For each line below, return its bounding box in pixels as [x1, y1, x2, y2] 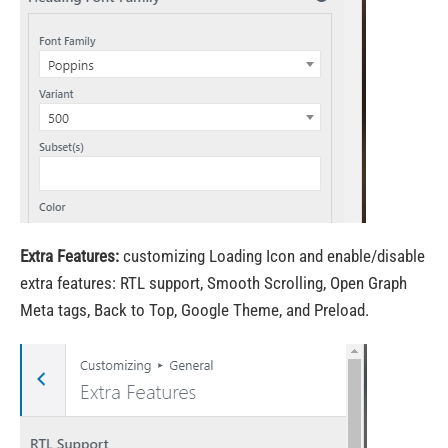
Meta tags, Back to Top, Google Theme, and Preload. [20, 300, 369, 320]
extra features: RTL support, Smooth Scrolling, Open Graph [20, 273, 407, 293]
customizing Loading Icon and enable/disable [119, 246, 425, 266]
